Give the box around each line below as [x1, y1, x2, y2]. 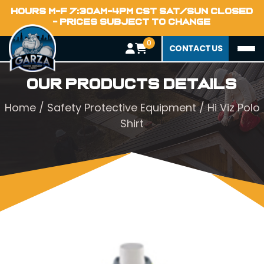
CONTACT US [169, 42, 222, 54]
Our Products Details [27, 77, 237, 92]
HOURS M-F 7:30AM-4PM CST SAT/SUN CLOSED [11, 6, 253, 16]
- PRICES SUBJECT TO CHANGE [53, 17, 211, 27]
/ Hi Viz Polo [196, 100, 260, 115]
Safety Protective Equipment [47, 100, 196, 115]
